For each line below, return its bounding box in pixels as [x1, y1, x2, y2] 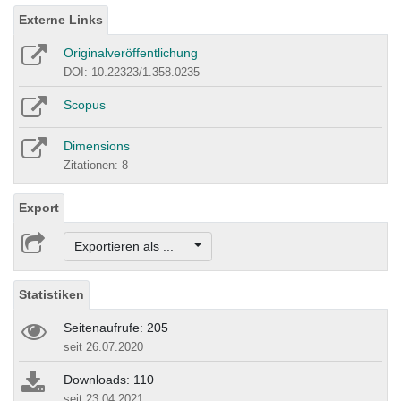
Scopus [64, 97, 106, 112]
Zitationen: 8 [64, 158, 128, 172]
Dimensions [64, 138, 130, 153]
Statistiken [19, 287, 84, 303]
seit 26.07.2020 [64, 340, 143, 354]
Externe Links [19, 12, 103, 27]
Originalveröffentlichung [64, 45, 198, 60]
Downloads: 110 [64, 372, 154, 388]
